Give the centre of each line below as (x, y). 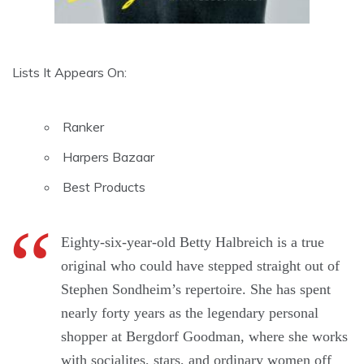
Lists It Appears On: (69, 73)
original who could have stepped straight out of (200, 266)
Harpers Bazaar (108, 157)
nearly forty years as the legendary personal (190, 313)
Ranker (83, 127)
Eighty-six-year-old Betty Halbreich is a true (193, 243)
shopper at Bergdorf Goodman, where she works (204, 337)
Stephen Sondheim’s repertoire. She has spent (196, 290)
